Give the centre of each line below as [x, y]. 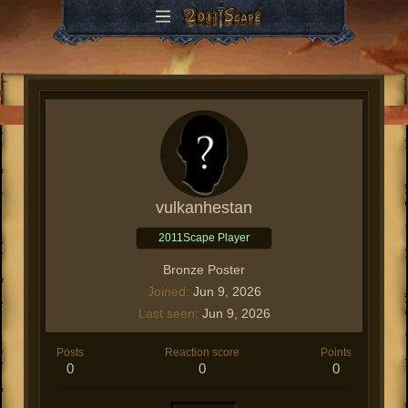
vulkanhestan [204, 208]
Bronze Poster [204, 270]
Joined [166, 291]
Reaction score [202, 352]
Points [336, 352]
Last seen [166, 313]
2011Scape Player [204, 238]
